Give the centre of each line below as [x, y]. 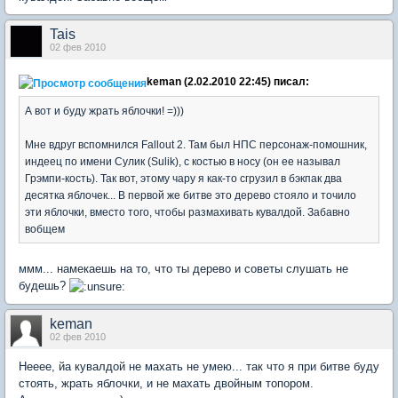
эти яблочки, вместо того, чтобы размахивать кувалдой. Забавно [187, 211]
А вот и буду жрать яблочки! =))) [104, 110]
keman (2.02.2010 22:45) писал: [228, 82]
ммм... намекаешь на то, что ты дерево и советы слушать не [183, 268]
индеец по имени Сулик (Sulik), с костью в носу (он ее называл [183, 161]
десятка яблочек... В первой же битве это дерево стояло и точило [191, 195]
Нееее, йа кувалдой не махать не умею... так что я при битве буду [199, 366]
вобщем [45, 228]
